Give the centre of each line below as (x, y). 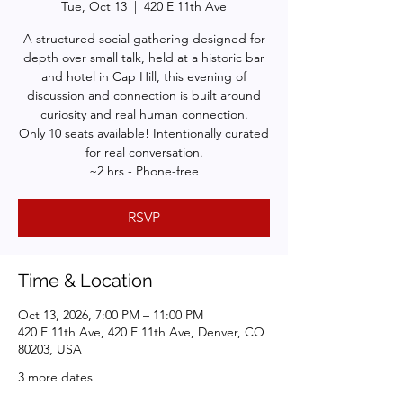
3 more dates (55, 377)
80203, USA (50, 349)
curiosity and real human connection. (144, 114)
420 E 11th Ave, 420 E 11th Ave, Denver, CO (141, 332)
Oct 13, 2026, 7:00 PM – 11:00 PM (111, 315)
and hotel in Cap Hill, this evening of (144, 76)
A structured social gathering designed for (144, 39)
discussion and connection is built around (144, 95)
